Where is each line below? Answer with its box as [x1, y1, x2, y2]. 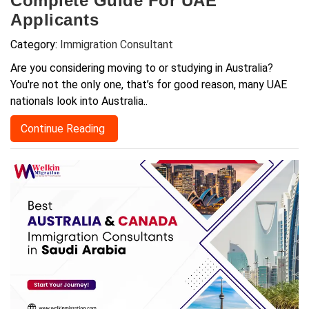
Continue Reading [21, 122, 108, 136]
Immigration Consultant [60, 38, 173, 52]
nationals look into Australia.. [10, 94, 148, 108]
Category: [10, 38, 60, 52]
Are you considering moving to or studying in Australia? [10, 61, 273, 75]
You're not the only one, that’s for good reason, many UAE [10, 78, 287, 92]
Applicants [10, 10, 99, 30]
